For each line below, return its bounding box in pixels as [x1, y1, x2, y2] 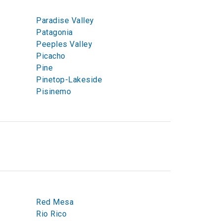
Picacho [36, 51, 66, 61]
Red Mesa [36, 197, 74, 207]
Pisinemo [36, 87, 71, 96]
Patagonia [36, 28, 73, 37]
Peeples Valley [36, 39, 92, 49]
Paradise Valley [36, 16, 94, 25]
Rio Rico [36, 209, 67, 219]
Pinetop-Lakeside [36, 75, 102, 84]
